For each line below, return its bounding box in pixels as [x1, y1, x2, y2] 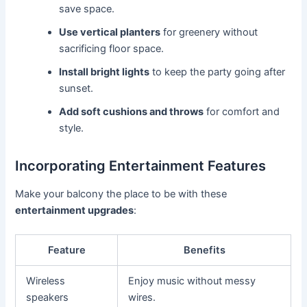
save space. [59, 2, 115, 15]
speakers [26, 291, 69, 304]
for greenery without [160, 25, 258, 38]
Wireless [26, 274, 66, 287]
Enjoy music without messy [128, 274, 256, 287]
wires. [128, 291, 156, 304]
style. [59, 121, 84, 134]
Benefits [183, 243, 225, 256]
